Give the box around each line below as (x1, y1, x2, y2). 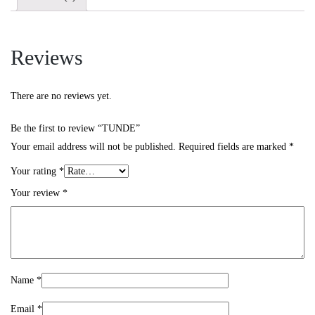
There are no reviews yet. (11, 90, 112, 101)
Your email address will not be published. (11, 141, 176, 152)
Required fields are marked (179, 141, 289, 152)
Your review (11, 187, 63, 198)
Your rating (11, 165, 59, 176)
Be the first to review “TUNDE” (11, 122, 140, 134)
